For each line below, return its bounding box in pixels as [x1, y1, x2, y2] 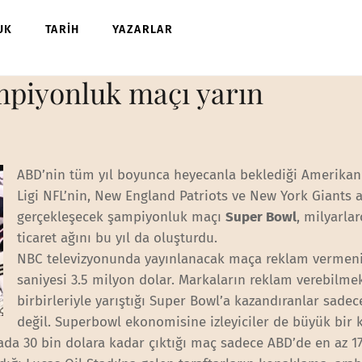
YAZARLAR [112, 23, 174, 37]
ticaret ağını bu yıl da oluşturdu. [17, 229, 218, 247]
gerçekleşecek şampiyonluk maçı [17, 208, 226, 226]
